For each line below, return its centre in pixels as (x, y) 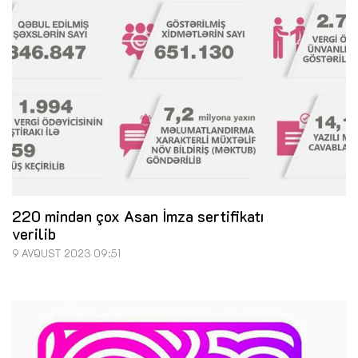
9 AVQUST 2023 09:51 (66, 253)
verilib (34, 233)
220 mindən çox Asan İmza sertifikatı (138, 216)
